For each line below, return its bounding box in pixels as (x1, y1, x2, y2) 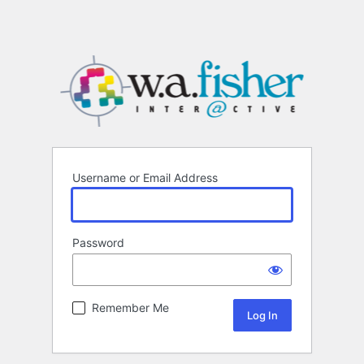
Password (72, 236, 124, 250)
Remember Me (92, 301, 169, 315)
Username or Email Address (72, 171, 218, 185)
